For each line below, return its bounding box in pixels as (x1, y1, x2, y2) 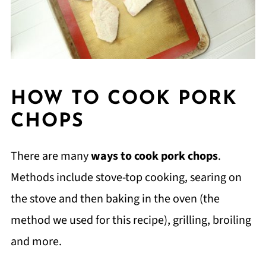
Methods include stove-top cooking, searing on (10, 169, 242, 186)
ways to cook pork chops (90, 148, 218, 164)
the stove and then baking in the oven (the (10, 191, 220, 207)
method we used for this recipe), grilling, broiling (10, 212, 251, 229)
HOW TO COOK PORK (10, 90, 237, 109)
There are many (10, 148, 91, 164)
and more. (10, 233, 62, 250)
